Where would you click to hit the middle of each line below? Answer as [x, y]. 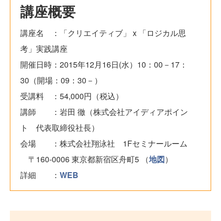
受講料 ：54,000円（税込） [72, 96]
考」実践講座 [44, 49]
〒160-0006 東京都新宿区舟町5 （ [85, 159]
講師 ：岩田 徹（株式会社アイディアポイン [104, 112]
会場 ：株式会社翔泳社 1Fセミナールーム [104, 144]
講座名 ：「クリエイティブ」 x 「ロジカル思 [103, 33]
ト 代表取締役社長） [60, 128]
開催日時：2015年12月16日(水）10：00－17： [104, 65]
